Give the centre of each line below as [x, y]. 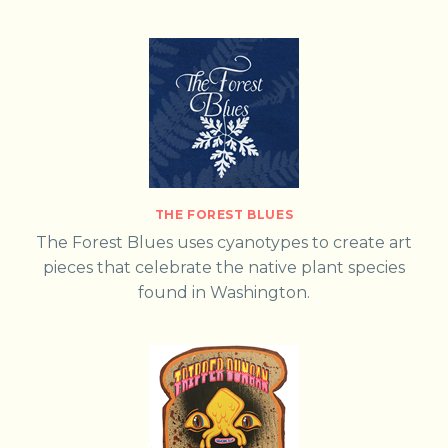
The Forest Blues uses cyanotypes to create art [224, 242]
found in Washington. [224, 292]
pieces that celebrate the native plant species [224, 267]
